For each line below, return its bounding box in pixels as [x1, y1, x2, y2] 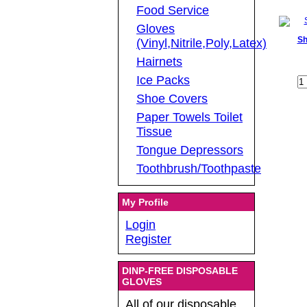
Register [125, 232, 171, 247]
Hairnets [136, 55, 182, 69]
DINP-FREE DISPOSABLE [122, 265, 238, 277]
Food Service [136, 3, 209, 18]
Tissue [136, 125, 172, 139]
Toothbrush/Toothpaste [136, 162, 261, 176]
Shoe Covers [136, 92, 208, 106]
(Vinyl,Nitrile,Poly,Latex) [136, 36, 267, 51]
